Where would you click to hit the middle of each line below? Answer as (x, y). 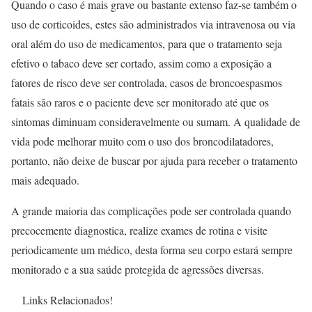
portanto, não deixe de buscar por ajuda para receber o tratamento (154, 160)
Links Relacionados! (68, 299)
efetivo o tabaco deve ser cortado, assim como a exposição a (141, 63)
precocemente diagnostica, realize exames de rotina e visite (139, 230)
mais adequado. (45, 180)
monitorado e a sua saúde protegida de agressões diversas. (138, 269)
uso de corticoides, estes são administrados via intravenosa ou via (153, 24)
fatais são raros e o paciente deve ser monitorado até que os (140, 102)
